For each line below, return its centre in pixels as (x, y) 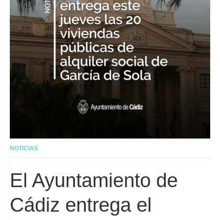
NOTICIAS (24, 148)
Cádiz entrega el (81, 205)
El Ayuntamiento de (94, 180)
